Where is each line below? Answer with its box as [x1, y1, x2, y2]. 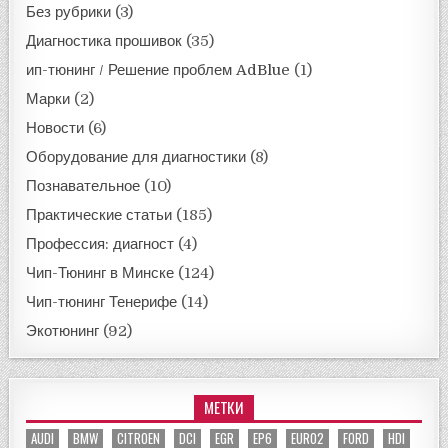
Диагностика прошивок [26, 31, 183, 50]
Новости [26, 118, 85, 137]
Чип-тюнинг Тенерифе [26, 292, 178, 311]
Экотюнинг [26, 321, 100, 340]
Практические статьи [26, 205, 173, 224]
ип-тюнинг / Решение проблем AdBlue [26, 60, 291, 79]
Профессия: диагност [26, 234, 175, 253]
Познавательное [26, 176, 141, 195]
